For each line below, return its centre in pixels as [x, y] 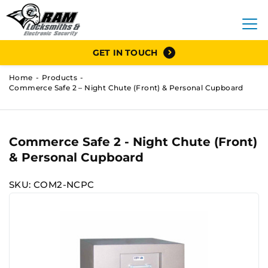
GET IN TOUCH [125, 52]
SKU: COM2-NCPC [52, 184]
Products [60, 77]
